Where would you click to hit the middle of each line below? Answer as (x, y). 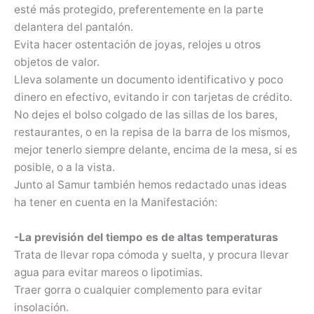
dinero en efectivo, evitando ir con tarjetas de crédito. (153, 97)
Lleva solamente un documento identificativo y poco (149, 80)
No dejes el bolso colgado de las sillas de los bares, (146, 115)
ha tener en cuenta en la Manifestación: (116, 203)
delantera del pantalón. (74, 27)
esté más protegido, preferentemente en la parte (139, 10)
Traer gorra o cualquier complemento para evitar (138, 289)
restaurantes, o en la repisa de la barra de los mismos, (152, 132)
